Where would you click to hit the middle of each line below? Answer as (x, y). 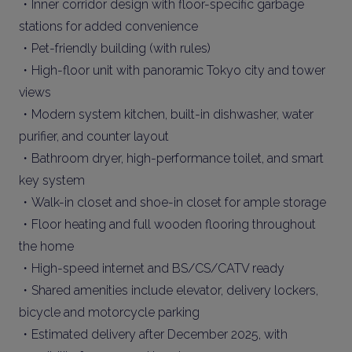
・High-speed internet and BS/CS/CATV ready (152, 268)
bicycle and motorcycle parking (109, 312)
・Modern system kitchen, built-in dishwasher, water (166, 114)
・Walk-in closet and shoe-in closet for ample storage (172, 202)
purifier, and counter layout (94, 136)
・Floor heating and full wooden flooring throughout (167, 224)
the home (46, 246)
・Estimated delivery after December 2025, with (153, 334)
